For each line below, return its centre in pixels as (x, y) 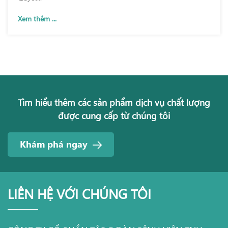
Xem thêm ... (37, 18)
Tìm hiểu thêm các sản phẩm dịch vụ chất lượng (114, 102)
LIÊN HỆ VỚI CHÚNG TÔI (79, 193)
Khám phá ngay (54, 144)
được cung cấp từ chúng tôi (114, 115)
